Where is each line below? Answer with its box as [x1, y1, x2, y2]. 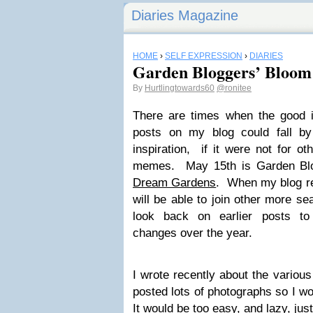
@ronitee [217, 83, 252, 93]
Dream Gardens [133, 176, 217, 189]
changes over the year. [133, 226, 252, 240]
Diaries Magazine [131, 8, 238, 23]
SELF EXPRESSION [165, 51, 242, 61]
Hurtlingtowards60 [145, 83, 214, 93]
